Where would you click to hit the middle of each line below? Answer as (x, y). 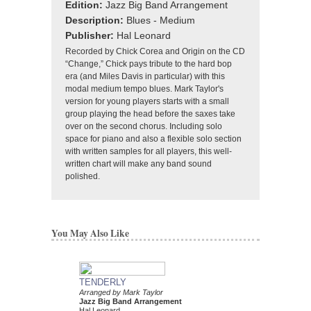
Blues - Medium (161, 20)
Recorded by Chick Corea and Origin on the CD (155, 51)
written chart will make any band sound (138, 163)
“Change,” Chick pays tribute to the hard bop (149, 64)
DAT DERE (255, 282)
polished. (84, 176)
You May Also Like (90, 233)
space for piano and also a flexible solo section (153, 138)
